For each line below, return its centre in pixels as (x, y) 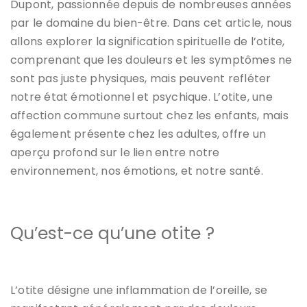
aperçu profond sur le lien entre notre (115, 152)
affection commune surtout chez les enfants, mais (149, 115)
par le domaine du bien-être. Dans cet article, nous (151, 23)
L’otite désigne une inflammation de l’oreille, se (139, 290)
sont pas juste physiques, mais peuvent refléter (141, 78)
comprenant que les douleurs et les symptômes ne (151, 60)
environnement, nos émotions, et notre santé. (137, 171)
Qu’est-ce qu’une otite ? (112, 233)
